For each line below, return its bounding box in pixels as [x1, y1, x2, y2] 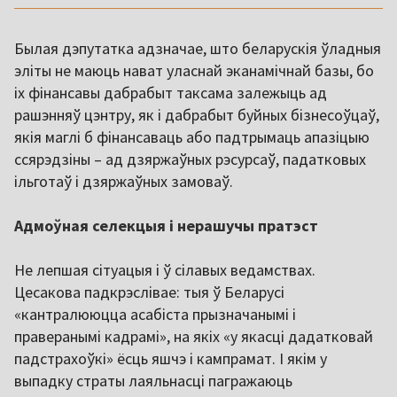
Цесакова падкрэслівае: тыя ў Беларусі [14, 282, 284, 303]
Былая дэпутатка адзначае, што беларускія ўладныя [14, 38, 381, 59]
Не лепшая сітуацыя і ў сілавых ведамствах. [14, 260, 315, 281]
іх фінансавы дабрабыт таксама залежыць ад [14, 82, 327, 104]
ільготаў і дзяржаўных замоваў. [14, 171, 233, 192]
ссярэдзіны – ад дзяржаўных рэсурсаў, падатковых [14, 149, 366, 170]
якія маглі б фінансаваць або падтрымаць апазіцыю [14, 127, 370, 148]
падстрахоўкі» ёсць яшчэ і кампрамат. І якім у [14, 348, 327, 370]
